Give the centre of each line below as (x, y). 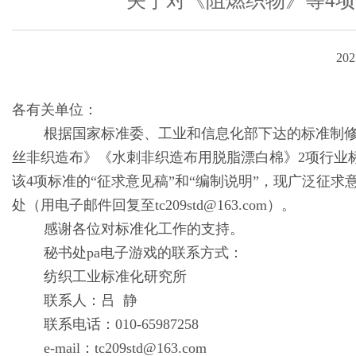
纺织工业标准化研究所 (99, 277)
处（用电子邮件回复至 (83, 205)
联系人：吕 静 (75, 300)
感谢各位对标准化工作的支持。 (128, 229)
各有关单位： (55, 110)
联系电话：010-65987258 (105, 324)
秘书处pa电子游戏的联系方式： (128, 253)
